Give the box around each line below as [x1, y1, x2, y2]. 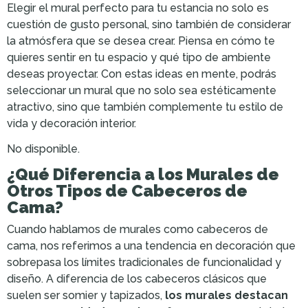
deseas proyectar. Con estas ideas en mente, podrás [7, 67, 276, 81]
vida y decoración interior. [7, 117, 136, 131]
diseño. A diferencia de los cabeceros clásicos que [7, 272, 267, 285]
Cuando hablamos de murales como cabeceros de [7, 222, 268, 236]
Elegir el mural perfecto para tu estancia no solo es [7, 1, 269, 15]
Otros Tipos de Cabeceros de [7, 180, 247, 201]
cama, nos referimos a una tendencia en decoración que [7, 239, 296, 252]
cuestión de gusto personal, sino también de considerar [7, 18, 291, 32]
